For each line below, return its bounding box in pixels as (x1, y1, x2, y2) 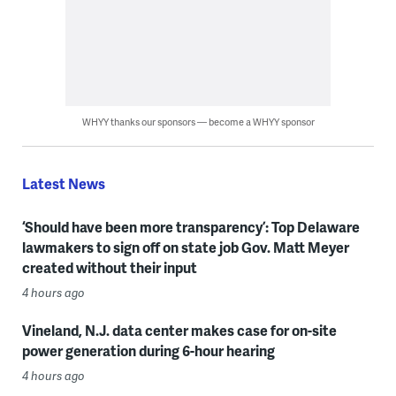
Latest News (21, 172, 105, 194)
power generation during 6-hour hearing (21, 339, 275, 361)
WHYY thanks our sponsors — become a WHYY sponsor (81, 114, 315, 128)
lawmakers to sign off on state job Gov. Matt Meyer (21, 236, 349, 257)
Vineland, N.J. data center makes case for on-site (21, 319, 337, 340)
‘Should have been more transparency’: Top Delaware (21, 216, 360, 237)
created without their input (21, 256, 197, 278)
